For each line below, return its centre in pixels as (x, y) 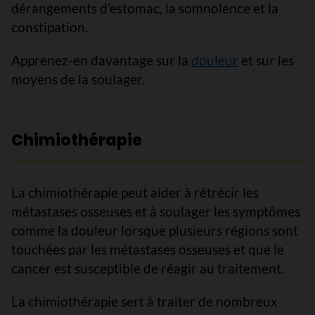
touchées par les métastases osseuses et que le (148, 249)
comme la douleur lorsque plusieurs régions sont (155, 230)
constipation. (50, 27)
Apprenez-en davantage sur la (101, 60)
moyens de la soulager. (78, 79)
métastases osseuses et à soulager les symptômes (156, 211)
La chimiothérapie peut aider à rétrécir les (135, 192)
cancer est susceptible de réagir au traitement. (148, 268)
